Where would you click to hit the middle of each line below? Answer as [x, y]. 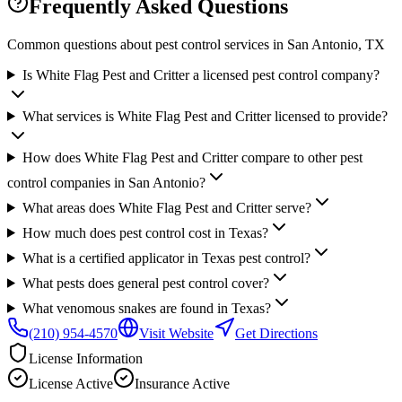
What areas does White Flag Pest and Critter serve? [166, 207]
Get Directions [276, 333]
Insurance [163, 383]
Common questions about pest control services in [147, 44]
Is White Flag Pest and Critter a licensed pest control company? [201, 74]
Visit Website [176, 333]
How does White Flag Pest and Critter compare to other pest [192, 157]
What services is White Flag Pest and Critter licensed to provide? [205, 116]
